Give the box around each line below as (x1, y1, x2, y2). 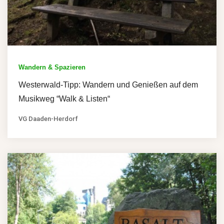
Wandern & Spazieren (18, 63, 85, 71)
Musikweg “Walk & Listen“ (18, 94, 110, 103)
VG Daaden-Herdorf (18, 114, 78, 122)
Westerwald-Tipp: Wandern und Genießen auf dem (18, 80, 198, 89)
